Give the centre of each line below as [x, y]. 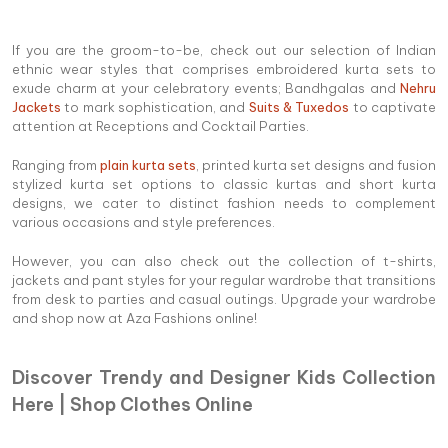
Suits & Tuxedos [299, 106]
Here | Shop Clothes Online [132, 404]
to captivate [393, 106]
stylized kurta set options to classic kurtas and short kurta [224, 183]
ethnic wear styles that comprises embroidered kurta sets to [224, 68]
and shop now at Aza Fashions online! [134, 317]
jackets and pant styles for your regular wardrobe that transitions [224, 279]
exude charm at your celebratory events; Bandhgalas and [206, 87]
